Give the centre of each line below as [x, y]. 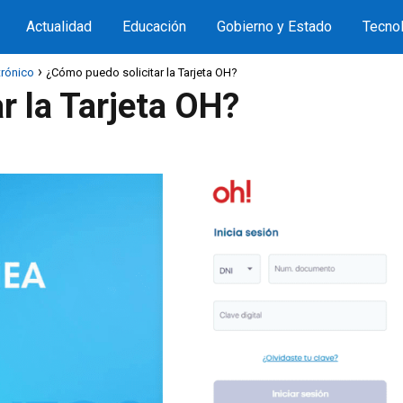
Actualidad [59, 27]
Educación [154, 27]
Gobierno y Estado [274, 27]
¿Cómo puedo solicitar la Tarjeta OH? [142, 72]
